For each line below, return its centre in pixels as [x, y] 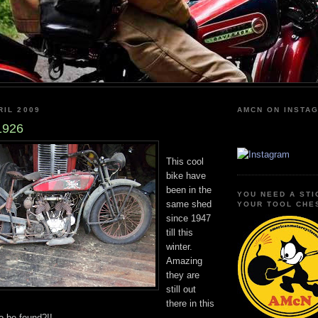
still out [181, 289]
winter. [179, 246]
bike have [186, 175]
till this [180, 232]
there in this [190, 303]
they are [183, 275]
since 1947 [188, 218]
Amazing [184, 261]
